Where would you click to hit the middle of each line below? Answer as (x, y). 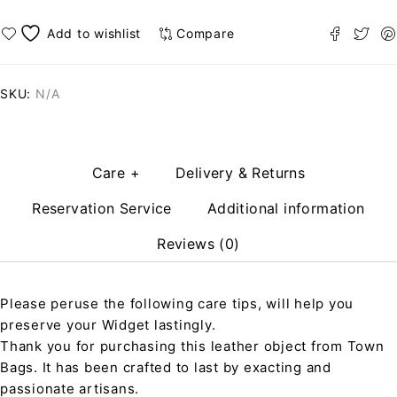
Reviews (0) (198, 244)
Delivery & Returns (241, 173)
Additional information (286, 209)
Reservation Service (102, 209)
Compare (206, 33)
